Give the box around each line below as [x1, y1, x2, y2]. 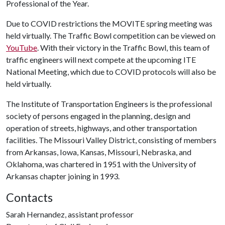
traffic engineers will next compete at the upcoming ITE [6, 55, 196, 64]
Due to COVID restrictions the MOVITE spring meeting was [6, 19, 212, 28]
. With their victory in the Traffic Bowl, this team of [37, 43, 210, 52]
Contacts [6, 190, 53, 204]
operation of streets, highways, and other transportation [6, 123, 197, 133]
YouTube [6, 43, 37, 52]
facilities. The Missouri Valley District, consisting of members [6, 135, 216, 145]
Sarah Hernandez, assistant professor [6, 209, 134, 219]
